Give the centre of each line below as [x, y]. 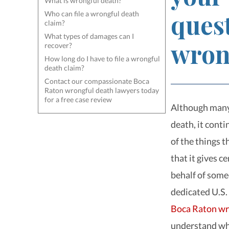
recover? [58, 45]
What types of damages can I [89, 36]
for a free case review [78, 99]
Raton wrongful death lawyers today [102, 90]
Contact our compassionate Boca [97, 81]
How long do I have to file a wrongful [102, 59]
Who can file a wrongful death [92, 14]
